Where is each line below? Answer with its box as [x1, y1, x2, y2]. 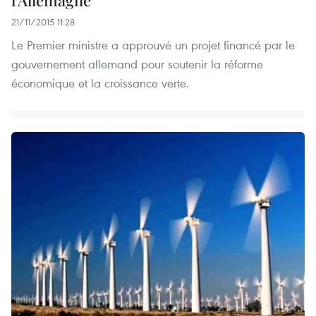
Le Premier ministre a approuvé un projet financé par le [11, 37, 295, 54]
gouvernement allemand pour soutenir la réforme [11, 56, 263, 73]
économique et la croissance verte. [11, 75, 189, 92]
